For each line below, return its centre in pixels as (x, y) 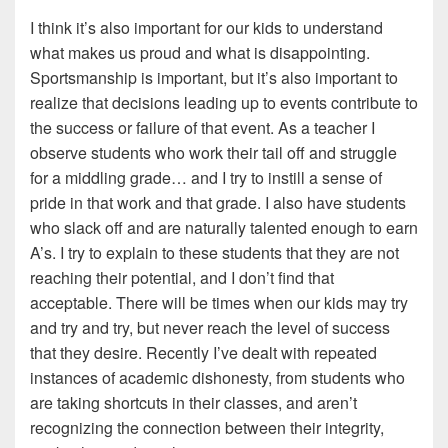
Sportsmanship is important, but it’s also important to (214, 77)
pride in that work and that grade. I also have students (218, 202)
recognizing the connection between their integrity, (207, 427)
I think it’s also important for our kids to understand (206, 27)
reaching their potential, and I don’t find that (182, 277)
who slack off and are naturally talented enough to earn (224, 227)
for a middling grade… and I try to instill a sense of (206, 177)
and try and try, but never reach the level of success (210, 327)
